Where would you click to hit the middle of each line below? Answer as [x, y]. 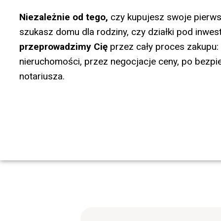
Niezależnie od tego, [64, 17]
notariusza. [42, 76]
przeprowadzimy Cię [63, 47]
